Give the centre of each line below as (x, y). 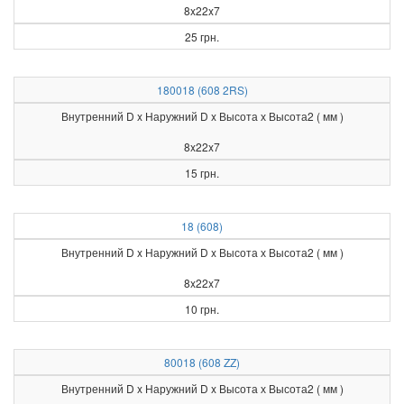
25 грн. (202, 37)
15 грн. (202, 173)
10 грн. (202, 309)
